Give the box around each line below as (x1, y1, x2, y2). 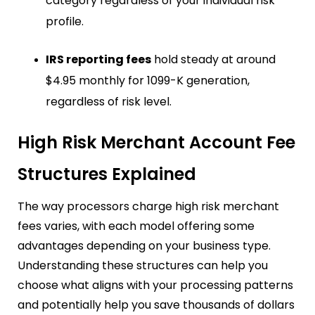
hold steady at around (151, 51, 276, 67)
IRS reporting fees (46, 51, 151, 67)
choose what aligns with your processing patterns (18, 276, 293, 293)
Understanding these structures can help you (18, 257, 268, 274)
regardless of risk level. (46, 93, 172, 110)
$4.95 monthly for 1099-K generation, (46, 72, 250, 89)
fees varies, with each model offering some (18, 217, 255, 234)
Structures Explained (18, 162, 196, 186)
